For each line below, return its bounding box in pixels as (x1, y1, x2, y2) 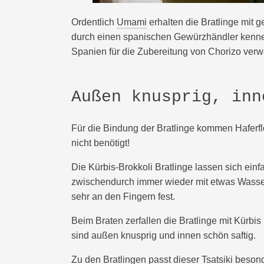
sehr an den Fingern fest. (71, 191, 175, 202)
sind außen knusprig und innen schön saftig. (71, 230, 256, 240)
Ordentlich (71, 16, 117, 27)
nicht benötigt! (71, 137, 134, 148)
